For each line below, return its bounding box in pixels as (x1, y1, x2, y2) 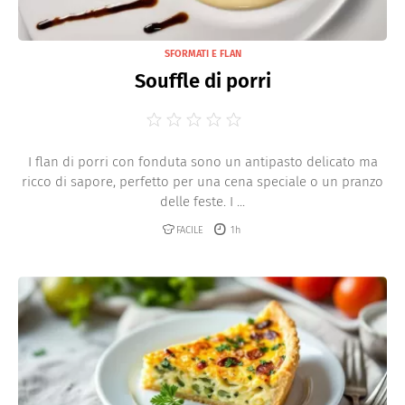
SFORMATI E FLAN (164, 48, 241, 60)
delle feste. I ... (160, 193, 245, 210)
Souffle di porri (134, 69, 271, 93)
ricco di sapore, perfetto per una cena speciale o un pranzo (22, 174, 383, 190)
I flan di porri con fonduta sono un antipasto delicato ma (27, 154, 378, 170)
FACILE (176, 223, 203, 236)
